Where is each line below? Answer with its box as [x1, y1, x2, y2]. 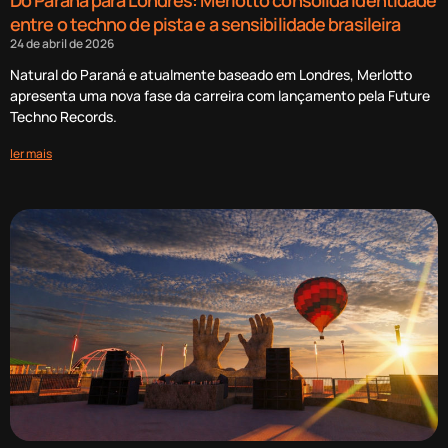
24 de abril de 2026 [10, 34, 114, 52]
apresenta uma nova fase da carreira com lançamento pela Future [10, 85, 430, 105]
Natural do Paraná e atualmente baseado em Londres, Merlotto [10, 64, 412, 84]
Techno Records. [10, 106, 117, 126]
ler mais [10, 144, 52, 162]
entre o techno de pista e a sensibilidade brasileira [10, 11, 401, 36]
